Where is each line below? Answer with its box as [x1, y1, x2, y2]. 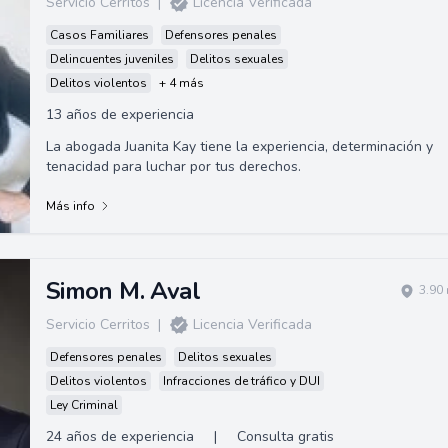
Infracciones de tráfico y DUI [162, 372, 320, 389]
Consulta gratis [236, 426, 334, 446]
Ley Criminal [49, 396, 118, 413]
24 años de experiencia [45, 426, 194, 446]
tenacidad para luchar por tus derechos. [45, 156, 301, 176]
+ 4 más [158, 74, 204, 91]
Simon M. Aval [45, 274, 200, 307]
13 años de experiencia [45, 104, 194, 124]
